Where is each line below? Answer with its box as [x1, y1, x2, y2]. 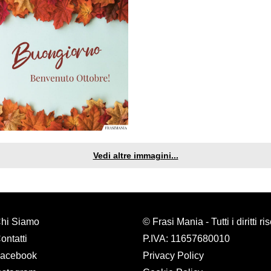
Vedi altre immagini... [93, 151, 178, 160]
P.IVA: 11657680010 [143, 233, 230, 244]
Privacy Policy [143, 250, 204, 261]
